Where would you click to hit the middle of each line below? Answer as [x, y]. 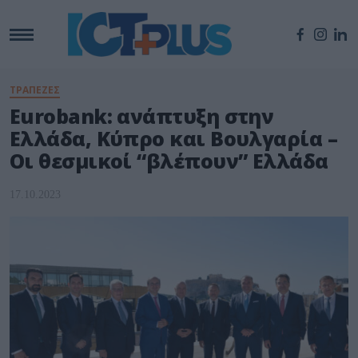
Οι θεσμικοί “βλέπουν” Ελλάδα [169, 161]
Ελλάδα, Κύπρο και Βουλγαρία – [174, 139]
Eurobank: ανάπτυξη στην [142, 116]
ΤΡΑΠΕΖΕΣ [35, 90]
